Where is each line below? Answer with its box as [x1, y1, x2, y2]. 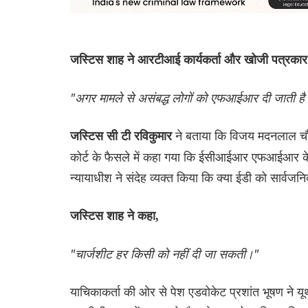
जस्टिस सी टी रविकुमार [70, 129, 175, 144]
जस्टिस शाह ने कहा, [70, 209, 159, 223]
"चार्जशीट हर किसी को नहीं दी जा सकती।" [70, 245, 258, 263]
